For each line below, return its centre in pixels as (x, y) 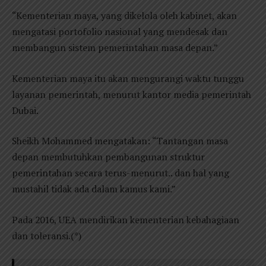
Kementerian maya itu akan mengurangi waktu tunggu (128, 78)
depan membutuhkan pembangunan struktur (108, 157)
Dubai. (25, 110)
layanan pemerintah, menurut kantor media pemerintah (132, 94)
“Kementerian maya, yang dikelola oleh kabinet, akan (124, 16)
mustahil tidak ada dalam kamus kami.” (94, 189)
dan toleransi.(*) (47, 236)
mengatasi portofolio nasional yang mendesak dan (120, 32)
